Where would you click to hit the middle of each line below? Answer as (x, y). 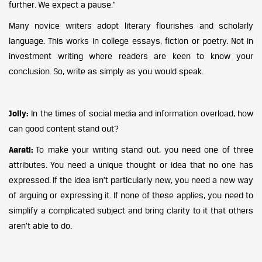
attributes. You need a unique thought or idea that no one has (131, 165)
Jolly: (19, 113)
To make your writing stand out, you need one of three (145, 149)
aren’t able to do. (42, 225)
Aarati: (23, 149)
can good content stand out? (64, 128)
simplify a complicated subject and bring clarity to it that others (131, 210)
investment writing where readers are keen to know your (131, 56)
